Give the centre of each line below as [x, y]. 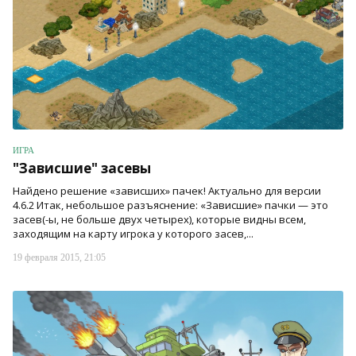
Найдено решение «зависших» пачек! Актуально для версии [167, 191]
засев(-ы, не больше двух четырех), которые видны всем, [159, 220]
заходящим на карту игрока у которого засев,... [133, 234]
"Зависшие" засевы [82, 168]
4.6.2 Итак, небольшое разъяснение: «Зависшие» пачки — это [170, 205]
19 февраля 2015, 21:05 [59, 258]
